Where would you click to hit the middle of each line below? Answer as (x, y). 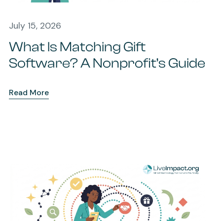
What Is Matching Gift (77, 47)
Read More (29, 93)
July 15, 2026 (35, 26)
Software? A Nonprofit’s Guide (107, 63)
